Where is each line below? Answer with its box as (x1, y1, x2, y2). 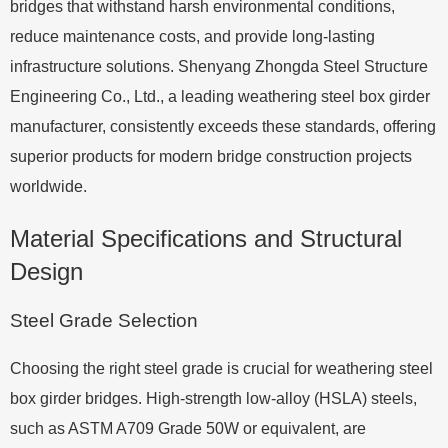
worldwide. (10, 178, 87, 195)
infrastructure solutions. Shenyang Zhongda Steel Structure (10, 58, 428, 75)
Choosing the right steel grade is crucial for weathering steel (10, 360, 433, 377)
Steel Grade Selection (10, 310, 198, 331)
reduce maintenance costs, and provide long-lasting (10, 28, 375, 45)
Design (10, 258, 83, 285)
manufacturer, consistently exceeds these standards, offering (10, 118, 436, 135)
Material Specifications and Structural (10, 225, 402, 252)
